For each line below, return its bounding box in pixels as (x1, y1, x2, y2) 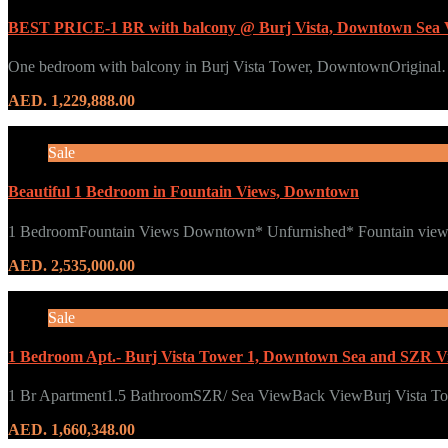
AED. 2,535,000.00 (8, 256, 135, 274)
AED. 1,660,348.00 (8, 421, 135, 439)
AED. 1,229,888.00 (8, 92, 135, 110)
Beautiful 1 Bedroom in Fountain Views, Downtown (8, 183, 359, 201)
